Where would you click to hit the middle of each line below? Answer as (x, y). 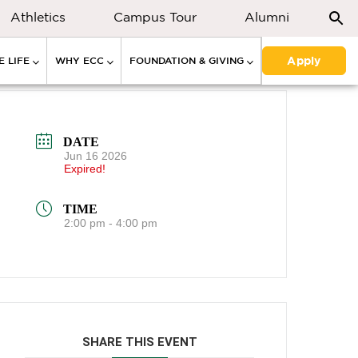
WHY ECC (80, 60)
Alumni (267, 17)
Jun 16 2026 (96, 155)
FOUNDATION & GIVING (187, 60)
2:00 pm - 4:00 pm (111, 223)
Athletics (38, 17)
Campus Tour (155, 17)
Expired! (85, 168)
